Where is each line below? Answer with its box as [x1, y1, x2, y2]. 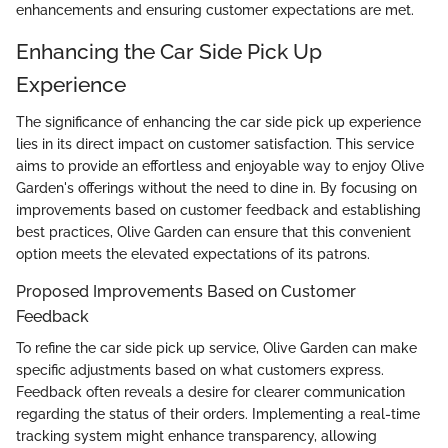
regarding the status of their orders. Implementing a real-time [16, 406, 420, 423]
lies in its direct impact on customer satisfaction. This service [16, 136, 414, 153]
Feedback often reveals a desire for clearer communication [16, 384, 405, 401]
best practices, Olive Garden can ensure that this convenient [16, 224, 411, 241]
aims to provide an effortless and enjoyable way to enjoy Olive [16, 158, 424, 175]
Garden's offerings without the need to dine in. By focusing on [16, 180, 417, 197]
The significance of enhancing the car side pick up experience [16, 114, 421, 131]
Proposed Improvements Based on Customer [16, 282, 356, 302]
